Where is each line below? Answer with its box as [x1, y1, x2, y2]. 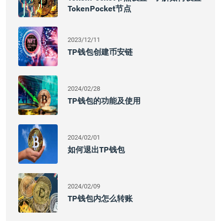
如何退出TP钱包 [68, 145, 125, 154]
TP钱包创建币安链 [68, 47, 133, 57]
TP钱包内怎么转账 [68, 193, 133, 203]
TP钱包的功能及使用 [68, 96, 141, 106]
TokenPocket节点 [68, 3, 131, 13]
